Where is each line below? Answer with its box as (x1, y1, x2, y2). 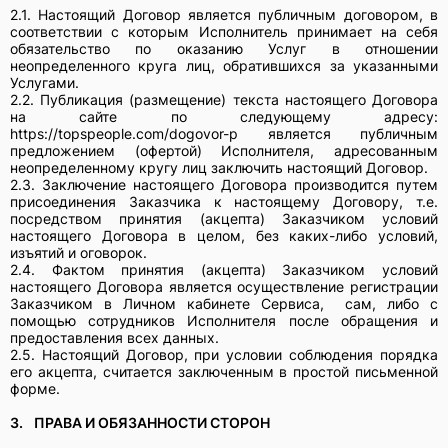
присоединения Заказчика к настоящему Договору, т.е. (10, 192, 438, 210)
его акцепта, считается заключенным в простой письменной (10, 362, 438, 380)
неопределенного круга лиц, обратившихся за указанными (10, 56, 438, 74)
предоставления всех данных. (10, 328, 219, 346)
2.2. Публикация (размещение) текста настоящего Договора (10, 90, 438, 108)
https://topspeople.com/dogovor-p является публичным (10, 124, 438, 142)
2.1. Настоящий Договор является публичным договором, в (10, 5, 438, 23)
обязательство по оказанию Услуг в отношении (10, 39, 438, 57)
